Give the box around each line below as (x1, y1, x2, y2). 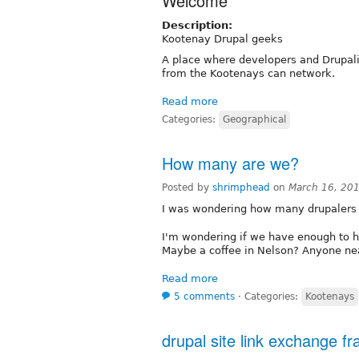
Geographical (223, 113, 286, 125)
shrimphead (212, 181, 270, 193)
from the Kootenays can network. (162, 67, 335, 79)
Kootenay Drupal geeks (162, 32, 283, 45)
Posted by (162, 181, 212, 193)
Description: (162, 18, 232, 31)
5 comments (174, 290, 235, 302)
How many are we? (162, 151, 299, 175)
